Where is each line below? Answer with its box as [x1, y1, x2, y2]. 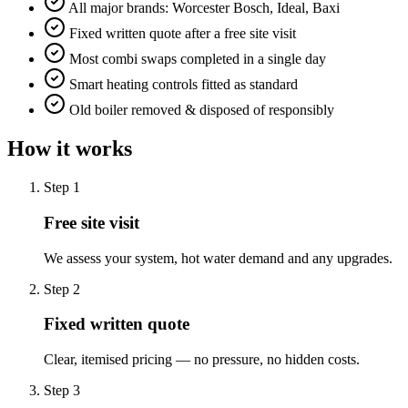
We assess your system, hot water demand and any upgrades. [44, 250, 393, 266]
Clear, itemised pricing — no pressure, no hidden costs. [44, 352, 360, 368]
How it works [7, 137, 132, 161]
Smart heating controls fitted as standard [69, 76, 298, 93]
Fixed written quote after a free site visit [69, 25, 296, 42]
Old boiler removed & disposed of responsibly [69, 102, 334, 118]
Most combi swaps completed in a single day [69, 51, 326, 67]
